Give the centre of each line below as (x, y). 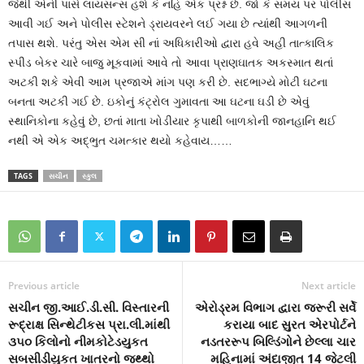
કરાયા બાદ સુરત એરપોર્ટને (290, 324)
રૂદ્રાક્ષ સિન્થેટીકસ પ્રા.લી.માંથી (89, 324)
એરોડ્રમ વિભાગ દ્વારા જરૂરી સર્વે (275, 307)
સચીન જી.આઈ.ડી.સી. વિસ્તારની (89, 307)
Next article (329, 285)
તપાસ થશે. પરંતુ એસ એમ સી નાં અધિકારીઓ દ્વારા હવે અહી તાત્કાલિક (171, 43)
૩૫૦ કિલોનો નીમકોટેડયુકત (78, 341)
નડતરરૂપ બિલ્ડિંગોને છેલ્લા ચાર (278, 341)
